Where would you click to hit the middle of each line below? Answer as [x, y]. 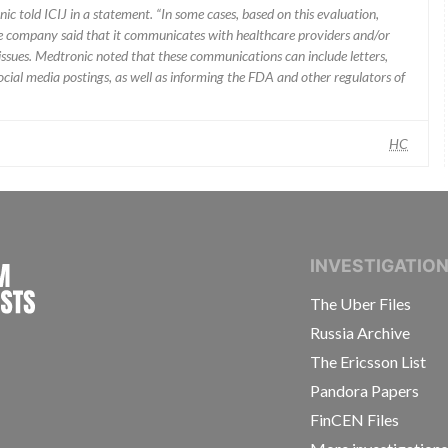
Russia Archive [360, 332]
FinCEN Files [355, 419]
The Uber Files [361, 303]
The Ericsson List [368, 361]
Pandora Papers [365, 390]
